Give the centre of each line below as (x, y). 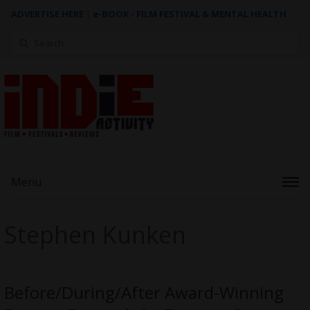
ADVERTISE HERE (47, 14)
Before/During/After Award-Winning (144, 292)
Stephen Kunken (95, 235)
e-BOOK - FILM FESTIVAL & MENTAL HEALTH (189, 14)
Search (25, 38)
